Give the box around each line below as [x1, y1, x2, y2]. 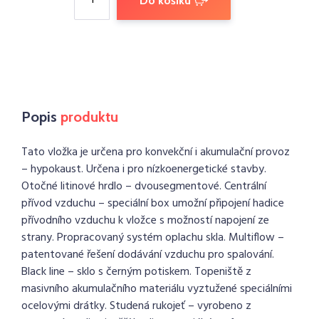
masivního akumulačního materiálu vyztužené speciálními [21, 280, 292, 298]
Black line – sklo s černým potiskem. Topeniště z [21, 263, 251, 281]
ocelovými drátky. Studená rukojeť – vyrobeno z [21, 297, 251, 315]
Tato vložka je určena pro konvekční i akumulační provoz [21, 143, 290, 162]
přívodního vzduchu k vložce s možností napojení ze [21, 211, 269, 230]
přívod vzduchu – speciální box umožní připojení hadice [21, 194, 284, 213]
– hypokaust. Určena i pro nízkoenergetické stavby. [21, 160, 266, 179]
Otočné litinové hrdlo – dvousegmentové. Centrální [21, 177, 266, 196]
